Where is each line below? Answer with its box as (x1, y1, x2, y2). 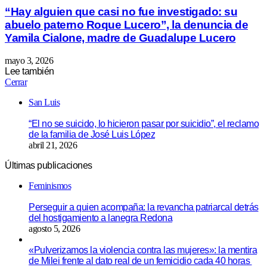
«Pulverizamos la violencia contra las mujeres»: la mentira (29, 245, 257, 256)
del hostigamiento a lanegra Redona (29, 213, 172, 223)
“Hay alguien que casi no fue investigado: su (5, 5, 237, 18)
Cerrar (5, 77, 27, 88)
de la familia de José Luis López (29, 129, 155, 140)
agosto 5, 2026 (29, 223, 80, 234)
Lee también (5, 66, 54, 77)
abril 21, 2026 (29, 140, 77, 151)
